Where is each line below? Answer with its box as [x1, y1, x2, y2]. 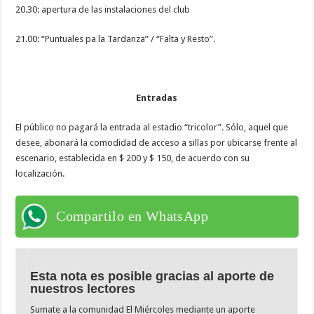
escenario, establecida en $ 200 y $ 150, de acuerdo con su [15, 152, 250, 163]
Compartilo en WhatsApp [56, 207, 209, 224]
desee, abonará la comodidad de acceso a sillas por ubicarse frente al [15, 137, 298, 148]
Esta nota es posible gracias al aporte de [30, 268, 275, 283]
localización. [15, 168, 65, 179]
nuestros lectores [30, 281, 136, 296]
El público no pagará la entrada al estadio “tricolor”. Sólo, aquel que [15, 121, 289, 132]
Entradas [136, 92, 178, 103]
